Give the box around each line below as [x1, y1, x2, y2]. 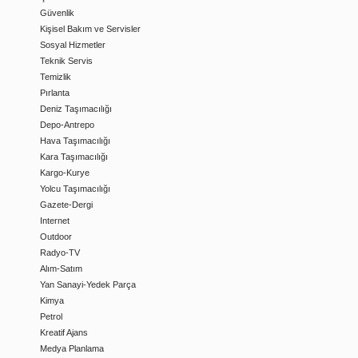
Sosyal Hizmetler [40, 40, 105, 50]
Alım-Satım [40, 264, 82, 273]
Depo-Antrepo [40, 120, 94, 129]
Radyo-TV [40, 248, 80, 257]
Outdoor [40, 232, 72, 241]
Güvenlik [40, 8, 74, 18]
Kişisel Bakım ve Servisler [40, 24, 141, 34]
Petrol [40, 312, 62, 321]
